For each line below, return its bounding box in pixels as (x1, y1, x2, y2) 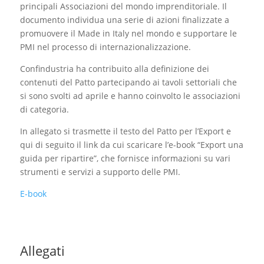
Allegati (19, 242, 65, 260)
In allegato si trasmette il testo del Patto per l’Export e (19, 126, 231, 137)
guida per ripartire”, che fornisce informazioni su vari (19, 153, 230, 164)
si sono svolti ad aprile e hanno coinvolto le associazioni (19, 90, 240, 102)
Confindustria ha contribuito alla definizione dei (19, 63, 209, 75)
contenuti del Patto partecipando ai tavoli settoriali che (19, 77, 237, 88)
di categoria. (19, 104, 69, 115)
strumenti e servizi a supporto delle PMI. (19, 166, 180, 178)
